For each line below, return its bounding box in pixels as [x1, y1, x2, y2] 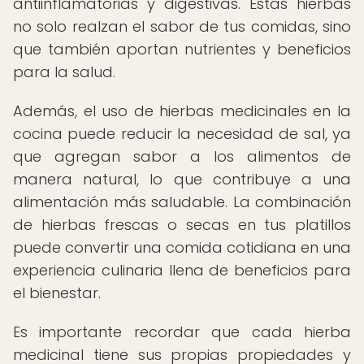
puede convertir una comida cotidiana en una [13, 237, 351, 258]
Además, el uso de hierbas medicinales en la [13, 101, 351, 121]
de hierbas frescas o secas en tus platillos [13, 214, 351, 235]
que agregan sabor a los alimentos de [13, 146, 351, 167]
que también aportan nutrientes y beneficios [13, 39, 351, 59]
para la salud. [13, 62, 115, 82]
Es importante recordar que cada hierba [13, 322, 351, 342]
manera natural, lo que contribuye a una [13, 169, 351, 189]
